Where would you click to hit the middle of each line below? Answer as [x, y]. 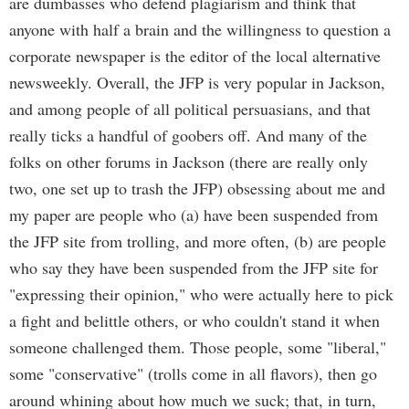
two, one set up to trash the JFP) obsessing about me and [197, 188]
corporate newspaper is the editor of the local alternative [195, 56]
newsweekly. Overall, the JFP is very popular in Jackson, [197, 82]
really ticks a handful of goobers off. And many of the [188, 135]
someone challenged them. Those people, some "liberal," [198, 347]
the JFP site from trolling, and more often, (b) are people [198, 241]
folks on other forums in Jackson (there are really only [189, 162]
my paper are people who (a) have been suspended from [194, 215]
